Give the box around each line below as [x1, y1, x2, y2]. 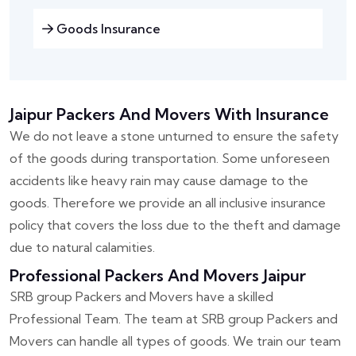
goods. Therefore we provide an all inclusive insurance [10, 195, 326, 211]
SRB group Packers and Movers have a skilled [10, 288, 273, 305]
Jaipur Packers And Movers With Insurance [10, 104, 329, 125]
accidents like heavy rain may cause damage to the [10, 172, 308, 189]
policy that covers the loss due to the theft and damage [10, 217, 341, 234]
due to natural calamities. [10, 239, 155, 256]
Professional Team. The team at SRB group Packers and [10, 311, 338, 327]
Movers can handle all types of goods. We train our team [10, 333, 341, 350]
